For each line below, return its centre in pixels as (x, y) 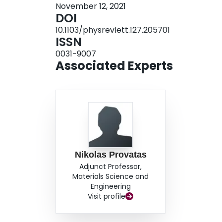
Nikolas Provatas (111, 155)
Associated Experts (114, 66)
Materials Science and (111, 177)
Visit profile (107, 196)
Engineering (111, 187)
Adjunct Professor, (111, 167)
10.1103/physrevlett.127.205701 (113, 30)
